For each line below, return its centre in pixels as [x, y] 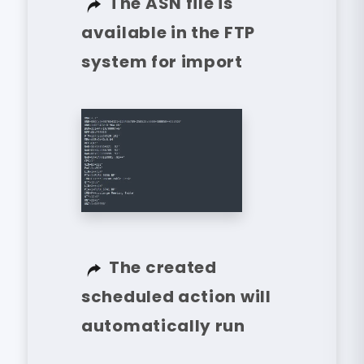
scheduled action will [176, 297]
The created [163, 268]
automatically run [163, 326]
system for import [162, 62]
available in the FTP [168, 33]
